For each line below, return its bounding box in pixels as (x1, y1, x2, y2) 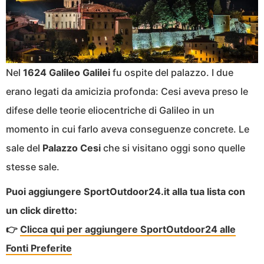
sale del (6, 141, 42, 154)
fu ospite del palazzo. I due (110, 66, 233, 78)
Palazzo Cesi (42, 141, 101, 154)
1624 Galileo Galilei (23, 66, 110, 78)
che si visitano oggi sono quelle (101, 141, 245, 154)
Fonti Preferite (6, 242, 72, 254)
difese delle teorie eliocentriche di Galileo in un (6, 104, 214, 116)
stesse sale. (6, 160, 60, 173)
